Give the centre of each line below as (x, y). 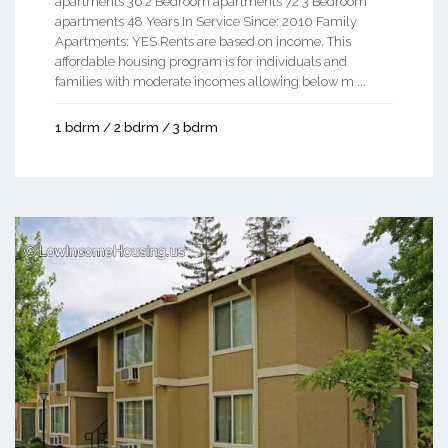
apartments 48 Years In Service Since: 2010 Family (206, 22)
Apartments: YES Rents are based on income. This (203, 42)
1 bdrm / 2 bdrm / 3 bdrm (136, 128)
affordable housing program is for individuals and (201, 62)
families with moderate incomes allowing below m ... (210, 82)
